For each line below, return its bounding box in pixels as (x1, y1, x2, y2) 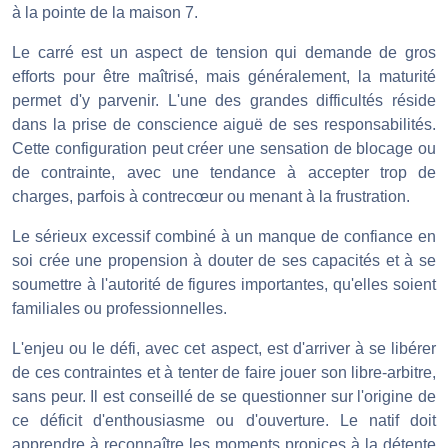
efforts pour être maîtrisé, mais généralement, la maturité (12, 68, 436, 86)
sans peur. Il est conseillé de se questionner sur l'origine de (12, 388, 436, 406)
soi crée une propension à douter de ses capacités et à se (12, 252, 436, 270)
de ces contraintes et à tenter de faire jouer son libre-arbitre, (12, 364, 436, 382)
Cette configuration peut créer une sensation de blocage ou (12, 140, 436, 158)
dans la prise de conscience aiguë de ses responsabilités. (12, 116, 436, 134)
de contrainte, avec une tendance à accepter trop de (12, 164, 436, 182)
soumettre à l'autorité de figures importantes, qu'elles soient (12, 276, 436, 294)
